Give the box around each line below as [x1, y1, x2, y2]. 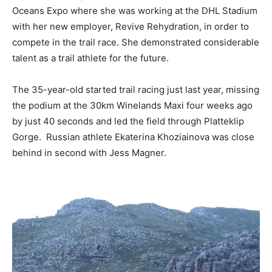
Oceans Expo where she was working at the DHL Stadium [12, 4, 257, 16]
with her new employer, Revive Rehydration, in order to [12, 20, 249, 32]
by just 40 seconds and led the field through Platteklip [12, 115, 244, 127]
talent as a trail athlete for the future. [12, 52, 169, 64]
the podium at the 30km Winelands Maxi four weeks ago [12, 99, 253, 111]
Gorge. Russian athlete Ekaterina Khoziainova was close [12, 131, 254, 143]
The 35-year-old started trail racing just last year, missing [12, 83, 259, 95]
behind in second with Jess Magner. [12, 146, 166, 158]
